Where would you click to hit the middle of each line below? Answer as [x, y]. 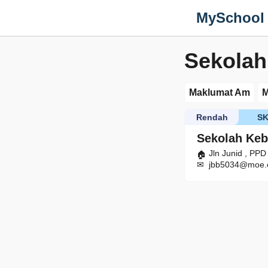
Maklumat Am [220, 92]
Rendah [212, 117]
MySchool [230, 18]
